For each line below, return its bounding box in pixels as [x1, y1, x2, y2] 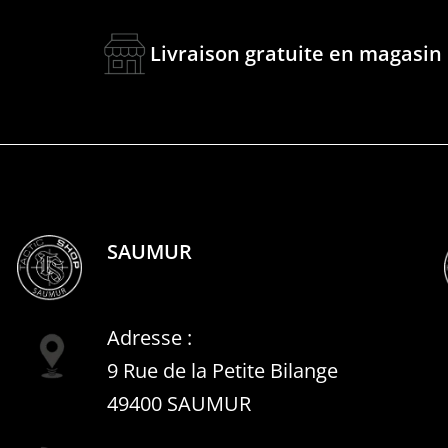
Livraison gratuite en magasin [150, 39, 442, 67]
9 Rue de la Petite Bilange [107, 356, 338, 384]
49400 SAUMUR [107, 389, 251, 417]
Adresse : [107, 323, 192, 351]
